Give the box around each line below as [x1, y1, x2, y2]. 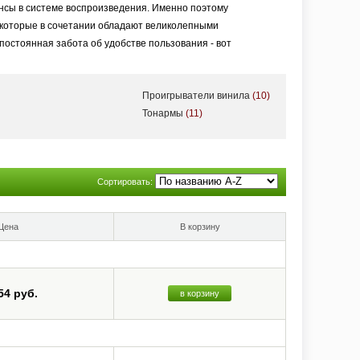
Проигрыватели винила [142, 90, 252, 101]
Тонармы [142, 108, 186, 119]
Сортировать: [97, 177, 155, 186]
